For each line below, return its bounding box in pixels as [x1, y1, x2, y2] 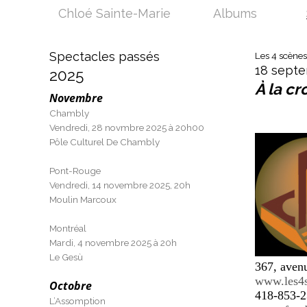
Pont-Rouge [49, 165, 101, 176]
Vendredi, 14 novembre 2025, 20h [49, 180, 191, 191]
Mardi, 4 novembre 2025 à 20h [49, 237, 177, 248]
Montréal [49, 223, 86, 234]
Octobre [49, 278, 92, 293]
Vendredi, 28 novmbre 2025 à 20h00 [49, 122, 204, 133]
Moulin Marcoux [49, 194, 116, 205]
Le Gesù [49, 251, 83, 262]
